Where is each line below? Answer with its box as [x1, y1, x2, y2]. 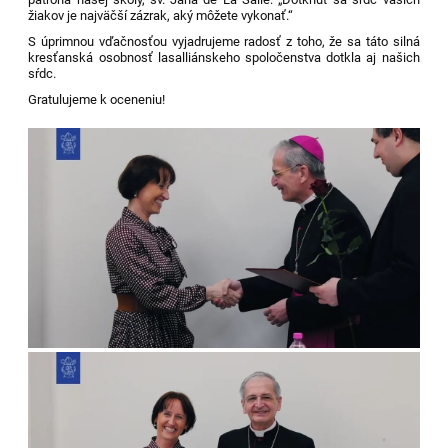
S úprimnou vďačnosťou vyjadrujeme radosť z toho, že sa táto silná [28, 34, 420, 50]
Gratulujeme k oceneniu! [28, 92, 166, 108]
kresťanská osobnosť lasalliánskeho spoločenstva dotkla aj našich [28, 50, 420, 66]
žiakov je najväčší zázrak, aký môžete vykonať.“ [28, 8, 294, 24]
